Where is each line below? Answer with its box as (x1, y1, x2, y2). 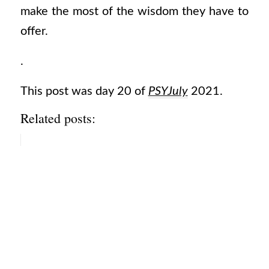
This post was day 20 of (20, 85, 148, 97)
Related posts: (20, 109, 95, 127)
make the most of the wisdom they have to (20, 5, 249, 18)
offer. (20, 25, 48, 38)
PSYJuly (148, 85, 188, 97)
